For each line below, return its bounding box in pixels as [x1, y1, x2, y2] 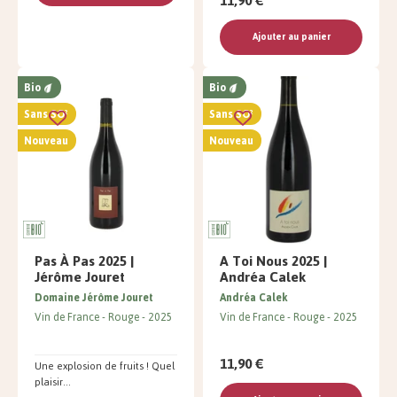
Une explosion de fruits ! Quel [35, 356, 175, 377]
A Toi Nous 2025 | [220, 247, 327, 276]
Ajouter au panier [252, 27, 331, 47]
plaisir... [35, 372, 71, 393]
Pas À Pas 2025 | [35, 247, 134, 276]
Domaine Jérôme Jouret [35, 287, 153, 309]
